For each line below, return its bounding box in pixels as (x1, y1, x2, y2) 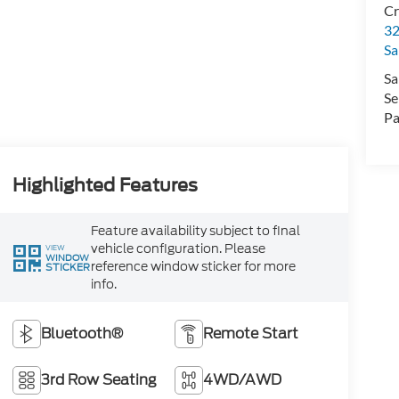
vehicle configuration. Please (90, 240, 265, 257)
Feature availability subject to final (90, 222, 300, 240)
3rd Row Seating (40, 369, 157, 390)
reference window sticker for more (90, 257, 296, 275)
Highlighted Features (12, 175, 198, 197)
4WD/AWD (203, 369, 282, 390)
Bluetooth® (40, 322, 123, 344)
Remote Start (203, 322, 299, 344)
